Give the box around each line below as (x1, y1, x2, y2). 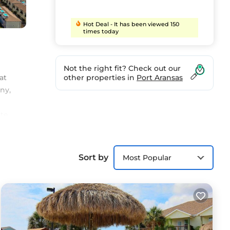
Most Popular (123, 152, 171, 162)
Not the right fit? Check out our (64, 63, 181, 73)
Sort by (79, 152, 108, 163)
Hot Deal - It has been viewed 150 (83, 20, 180, 28)
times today (83, 27, 119, 35)
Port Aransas (137, 72, 183, 82)
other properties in (64, 72, 137, 82)
